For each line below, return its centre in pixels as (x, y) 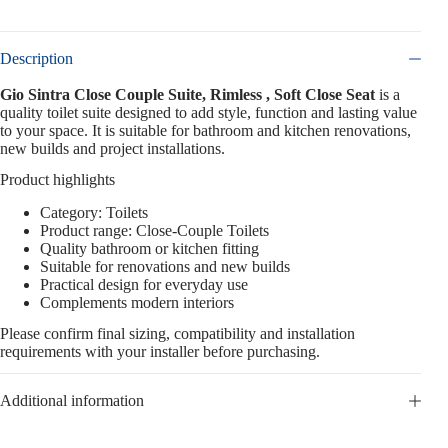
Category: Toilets (94, 212)
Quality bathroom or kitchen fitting (149, 248)
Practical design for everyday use (144, 284)
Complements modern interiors (137, 302)
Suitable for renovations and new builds (165, 266)
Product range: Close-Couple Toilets (154, 230)
